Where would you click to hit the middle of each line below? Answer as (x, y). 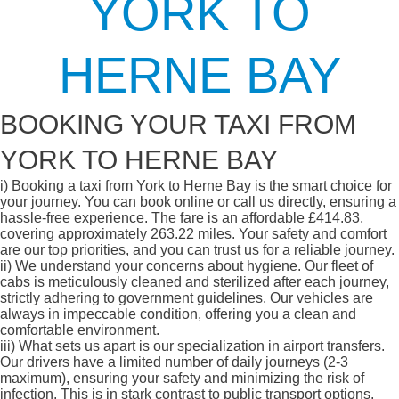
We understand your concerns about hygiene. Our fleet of (192, 266)
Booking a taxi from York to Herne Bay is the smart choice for (200, 186)
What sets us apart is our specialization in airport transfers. (200, 346)
